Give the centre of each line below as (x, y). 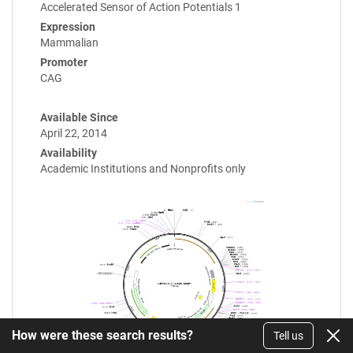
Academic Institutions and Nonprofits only (143, 169)
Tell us (288, 336)
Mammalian (69, 43)
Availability (69, 153)
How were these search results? (102, 335)
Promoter (64, 63)
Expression (68, 27)
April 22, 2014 (74, 134)
